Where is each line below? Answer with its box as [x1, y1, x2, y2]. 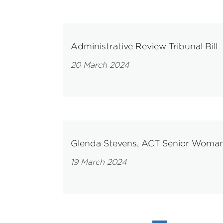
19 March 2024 [71, 158, 127, 166]
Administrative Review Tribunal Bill [71, 41, 218, 51]
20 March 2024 [71, 61, 129, 69]
